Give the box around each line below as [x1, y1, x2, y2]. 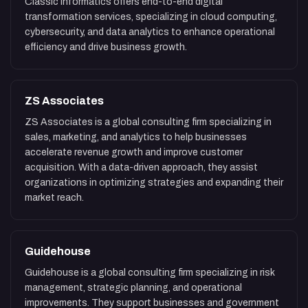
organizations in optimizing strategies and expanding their [25, 177, 283, 188]
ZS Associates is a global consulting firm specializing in [25, 117, 272, 128]
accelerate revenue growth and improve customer [25, 147, 243, 158]
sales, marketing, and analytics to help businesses [25, 132, 247, 143]
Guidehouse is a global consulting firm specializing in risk [25, 267, 275, 278]
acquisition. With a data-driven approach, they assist [25, 162, 258, 173]
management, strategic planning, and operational [25, 283, 242, 294]
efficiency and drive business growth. [25, 42, 187, 53]
